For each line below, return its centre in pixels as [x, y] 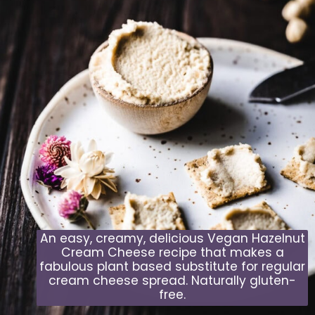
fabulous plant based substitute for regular [173, 267]
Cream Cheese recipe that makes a [172, 253]
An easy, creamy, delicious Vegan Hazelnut [172, 239]
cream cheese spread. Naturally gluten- [173, 281]
